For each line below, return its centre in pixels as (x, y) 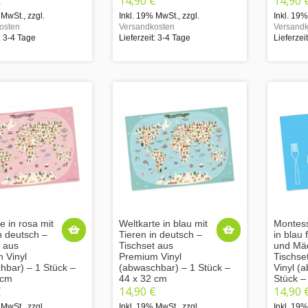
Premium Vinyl (150, 256)
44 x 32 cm (143, 278)
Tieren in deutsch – (161, 234)
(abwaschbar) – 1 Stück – (175, 267)
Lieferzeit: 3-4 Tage (155, 37)
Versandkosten (147, 26)
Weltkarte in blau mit (163, 223)
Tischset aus (146, 245)
